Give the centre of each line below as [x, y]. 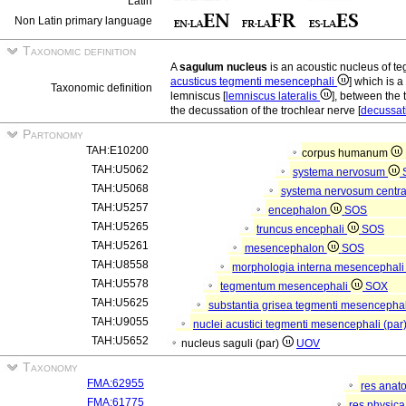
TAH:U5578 [120, 284]
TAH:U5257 [120, 208]
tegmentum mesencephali [285, 286]
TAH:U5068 [120, 188]
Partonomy [51, 134]
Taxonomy [48, 367]
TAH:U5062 [120, 169]
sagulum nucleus [223, 67]
